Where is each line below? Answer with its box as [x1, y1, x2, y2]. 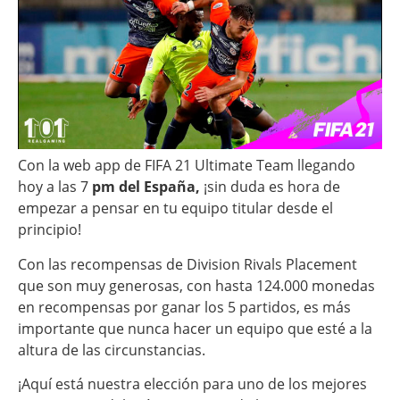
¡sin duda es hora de [204, 177, 340, 197]
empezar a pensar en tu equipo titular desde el [18, 198, 333, 219]
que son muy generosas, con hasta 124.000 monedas [18, 275, 375, 296]
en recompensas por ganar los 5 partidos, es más [18, 296, 351, 317]
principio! [18, 220, 81, 240]
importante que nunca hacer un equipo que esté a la [18, 318, 372, 338]
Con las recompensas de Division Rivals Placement [18, 254, 357, 274]
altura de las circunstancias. [18, 339, 205, 360]
